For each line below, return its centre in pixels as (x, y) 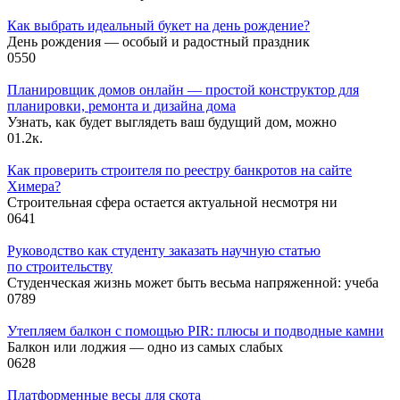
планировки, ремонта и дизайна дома (121, 105)
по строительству (60, 266)
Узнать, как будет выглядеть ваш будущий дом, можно (172, 121)
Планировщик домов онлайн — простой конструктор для (183, 89)
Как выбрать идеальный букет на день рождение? (158, 25)
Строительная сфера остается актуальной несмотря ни (174, 202)
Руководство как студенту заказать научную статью (164, 250)
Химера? (34, 186)
